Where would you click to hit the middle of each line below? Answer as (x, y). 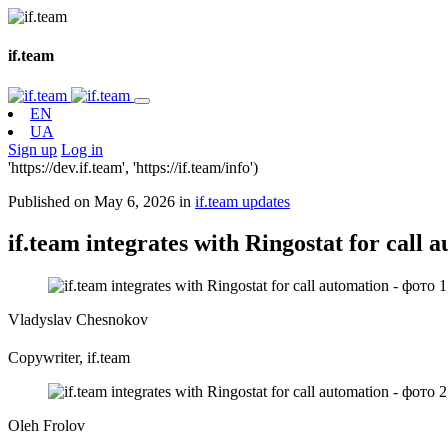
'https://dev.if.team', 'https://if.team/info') (133, 167)
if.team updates (242, 201)
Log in (82, 149)
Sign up (32, 149)
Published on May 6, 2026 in (101, 201)
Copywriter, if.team (69, 358)
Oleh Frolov (46, 426)
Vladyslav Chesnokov (78, 320)
